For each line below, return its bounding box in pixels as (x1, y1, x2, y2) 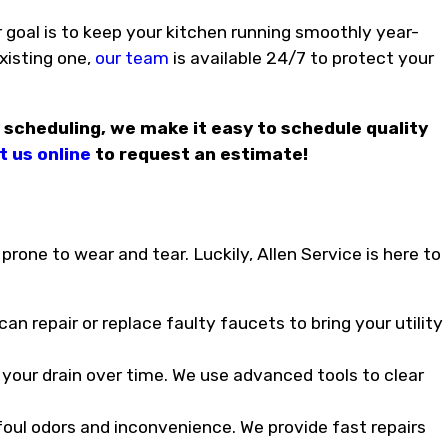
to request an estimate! (90, 143, 308, 164)
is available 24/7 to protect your (169, 48, 435, 69)
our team (95, 48, 170, 69)
